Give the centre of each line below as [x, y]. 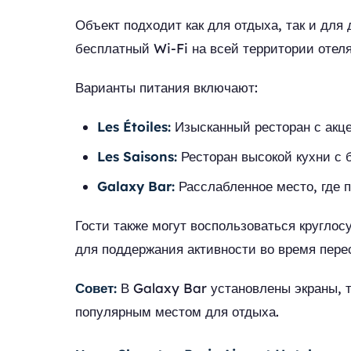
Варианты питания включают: [166, 87]
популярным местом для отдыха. [177, 311]
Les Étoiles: [134, 127]
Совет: [96, 288]
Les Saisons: [137, 156]
